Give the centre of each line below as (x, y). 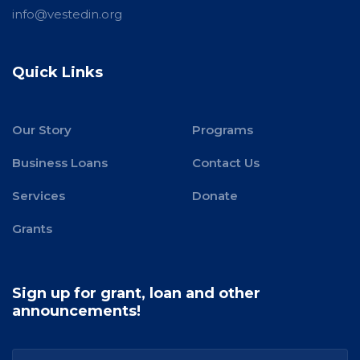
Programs (223, 130)
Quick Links (57, 72)
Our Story (42, 130)
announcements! (76, 311)
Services (39, 196)
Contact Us (226, 163)
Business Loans (60, 163)
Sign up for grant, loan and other (136, 293)
